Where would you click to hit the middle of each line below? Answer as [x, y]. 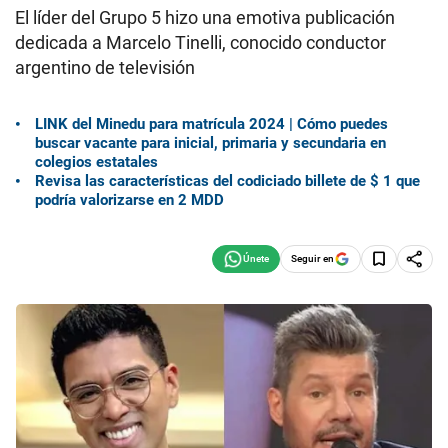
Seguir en [312, 258]
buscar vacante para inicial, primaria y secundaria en [210, 142]
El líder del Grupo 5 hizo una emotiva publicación [205, 17]
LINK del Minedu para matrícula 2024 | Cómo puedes [211, 123]
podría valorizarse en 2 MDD [129, 199]
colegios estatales [96, 161]
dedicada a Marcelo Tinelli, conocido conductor [200, 42]
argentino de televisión [105, 67]
